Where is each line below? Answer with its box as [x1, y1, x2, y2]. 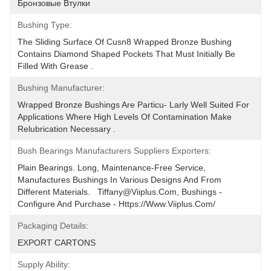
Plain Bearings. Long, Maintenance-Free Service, [18, 163, 206, 172]
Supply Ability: [18, 260, 70, 269]
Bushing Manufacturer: [18, 83, 105, 93]
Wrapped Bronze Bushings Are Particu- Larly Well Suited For [18, 100, 249, 109]
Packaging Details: [18, 221, 88, 230]
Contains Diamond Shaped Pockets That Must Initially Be [18, 49, 235, 59]
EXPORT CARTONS [18, 238, 96, 247]
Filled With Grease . [18, 61, 93, 71]
